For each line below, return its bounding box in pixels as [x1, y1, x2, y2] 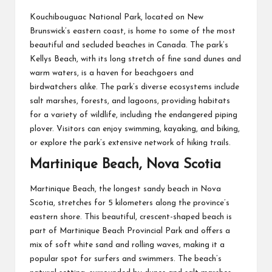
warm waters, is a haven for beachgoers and [30, 69, 194, 78]
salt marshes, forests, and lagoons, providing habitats [30, 97, 230, 106]
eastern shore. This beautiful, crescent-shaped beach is [30, 212, 232, 221]
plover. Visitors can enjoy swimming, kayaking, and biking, [30, 125, 240, 134]
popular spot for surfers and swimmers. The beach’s [30, 254, 222, 263]
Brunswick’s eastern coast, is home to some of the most [30, 27, 236, 36]
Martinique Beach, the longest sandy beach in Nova [30, 185, 221, 193]
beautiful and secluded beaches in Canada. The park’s [30, 41, 228, 50]
